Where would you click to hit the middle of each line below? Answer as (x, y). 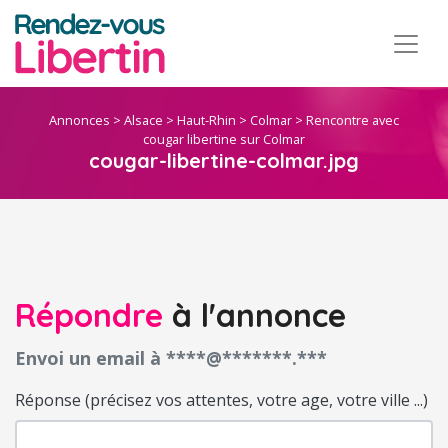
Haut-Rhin (206, 120)
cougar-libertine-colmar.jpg (224, 161)
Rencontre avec (352, 120)
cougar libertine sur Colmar (224, 139)
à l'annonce (254, 315)
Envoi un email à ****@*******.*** (171, 357)
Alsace (143, 120)
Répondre (89, 315)
